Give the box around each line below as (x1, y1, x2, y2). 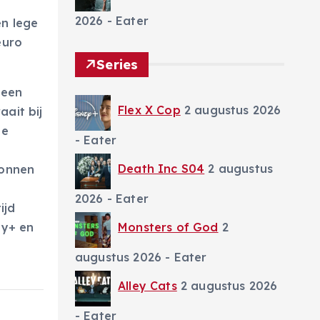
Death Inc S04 (118, 161, 205, 176)
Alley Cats (118, 278, 177, 293)
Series (96, 56, 139, 73)
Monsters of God (118, 219, 219, 234)
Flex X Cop (118, 102, 181, 117)
